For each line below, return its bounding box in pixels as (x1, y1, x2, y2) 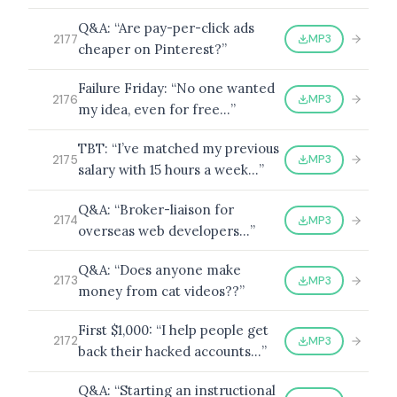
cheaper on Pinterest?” (78, 41, 227, 58)
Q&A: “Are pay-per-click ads (78, 19, 254, 36)
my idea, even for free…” (78, 101, 236, 119)
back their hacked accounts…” (78, 342, 267, 360)
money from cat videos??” (78, 282, 245, 300)
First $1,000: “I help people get (78, 321, 269, 339)
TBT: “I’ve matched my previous (78, 140, 279, 158)
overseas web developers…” (78, 222, 255, 239)
